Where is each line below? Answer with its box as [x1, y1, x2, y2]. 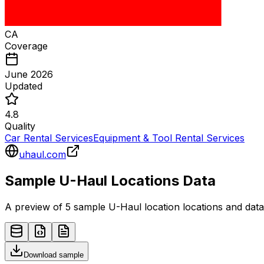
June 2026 [5, 68, 53, 81]
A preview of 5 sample [5, 200, 108, 213]
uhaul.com [19, 148, 66, 161]
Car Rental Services [5, 132, 93, 144]
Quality [5, 120, 35, 133]
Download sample [24, 250, 84, 259]
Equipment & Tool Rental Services [93, 132, 245, 144]
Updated [5, 80, 42, 93]
